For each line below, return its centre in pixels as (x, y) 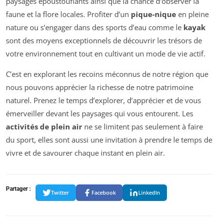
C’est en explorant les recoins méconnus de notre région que (107, 74)
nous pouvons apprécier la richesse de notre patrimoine (100, 87)
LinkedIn (149, 193)
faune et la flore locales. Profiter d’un (68, 14)
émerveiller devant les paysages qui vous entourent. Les (100, 113)
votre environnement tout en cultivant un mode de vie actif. (106, 53)
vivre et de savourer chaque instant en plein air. (85, 153)
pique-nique (154, 14)
